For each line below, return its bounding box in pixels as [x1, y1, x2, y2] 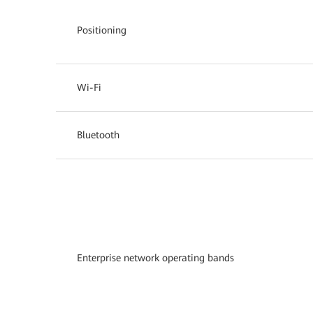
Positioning [77, 24, 126, 36]
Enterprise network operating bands [77, 252, 234, 263]
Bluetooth [77, 129, 119, 140]
